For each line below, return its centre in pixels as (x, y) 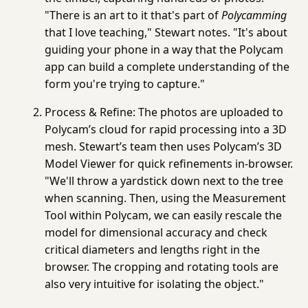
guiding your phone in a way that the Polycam (164, 49)
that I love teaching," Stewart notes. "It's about (166, 32)
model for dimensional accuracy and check (156, 232)
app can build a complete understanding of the (167, 66)
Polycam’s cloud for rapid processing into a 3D (166, 129)
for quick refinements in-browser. (205, 163)
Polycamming (254, 15)
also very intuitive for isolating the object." (155, 284)
